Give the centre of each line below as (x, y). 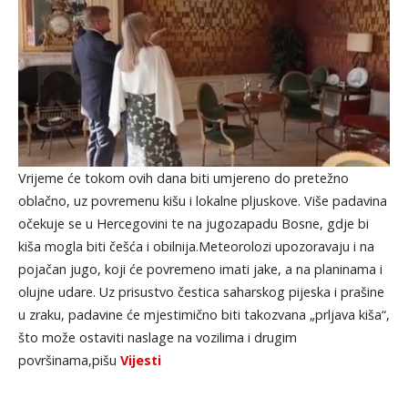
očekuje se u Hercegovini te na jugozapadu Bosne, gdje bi (193, 223)
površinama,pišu (69, 360)
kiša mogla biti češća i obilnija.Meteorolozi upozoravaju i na (196, 246)
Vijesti (140, 360)
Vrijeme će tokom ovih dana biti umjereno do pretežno (183, 178)
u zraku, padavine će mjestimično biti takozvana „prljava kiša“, (204, 314)
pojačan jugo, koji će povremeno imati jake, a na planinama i (200, 269)
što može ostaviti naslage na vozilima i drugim (157, 337)
